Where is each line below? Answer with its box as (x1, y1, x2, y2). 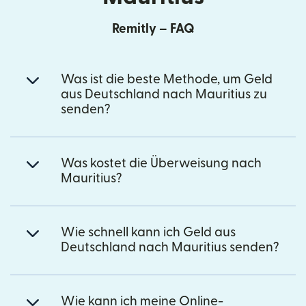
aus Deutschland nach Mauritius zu (61, 87, 267, 101)
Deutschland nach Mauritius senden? (61, 240, 279, 254)
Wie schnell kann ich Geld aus (61, 225, 236, 239)
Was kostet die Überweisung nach (61, 156, 262, 170)
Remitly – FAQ (111, 22, 195, 36)
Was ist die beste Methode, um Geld (61, 72, 273, 86)
